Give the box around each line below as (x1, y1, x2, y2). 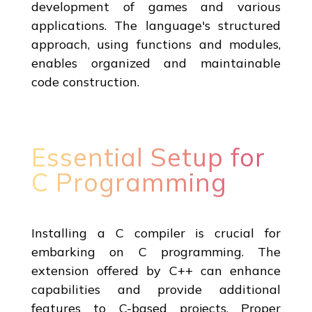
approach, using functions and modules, (31, 36, 281, 52)
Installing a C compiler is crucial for (31, 224, 281, 241)
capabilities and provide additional (31, 281, 281, 297)
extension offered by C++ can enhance (31, 262, 281, 279)
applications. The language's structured (31, 17, 281, 33)
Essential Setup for (31, 141, 265, 173)
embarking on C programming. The (31, 243, 281, 260)
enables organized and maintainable (31, 54, 281, 71)
